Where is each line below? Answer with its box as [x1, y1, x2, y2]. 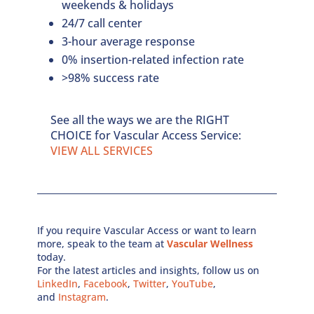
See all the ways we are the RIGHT [50, 111, 230, 128]
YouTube [172, 276, 214, 290]
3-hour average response [62, 33, 196, 49]
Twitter [133, 276, 167, 290]
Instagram [58, 289, 107, 303]
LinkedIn [37, 276, 78, 290]
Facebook [83, 276, 128, 290]
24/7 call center [62, 15, 143, 31]
